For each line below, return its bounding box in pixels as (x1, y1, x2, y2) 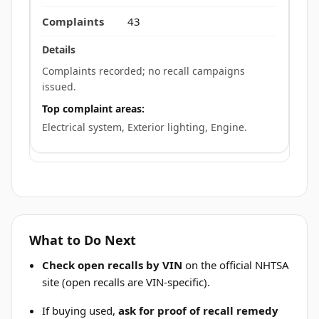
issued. (42, 79, 76, 93)
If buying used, (42, 303, 119, 318)
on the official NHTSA (182, 258, 290, 272)
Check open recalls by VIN (42, 258, 183, 272)
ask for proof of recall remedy (118, 303, 279, 318)
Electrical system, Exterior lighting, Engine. (42, 120, 247, 135)
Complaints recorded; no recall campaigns (42, 63, 245, 78)
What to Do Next (29, 231, 136, 249)
